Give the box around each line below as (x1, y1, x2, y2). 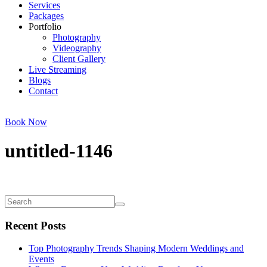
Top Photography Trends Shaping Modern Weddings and (29, 243, 244, 254)
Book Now (5, 117, 47, 127)
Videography (52, 43, 101, 53)
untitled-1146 (5, 140, 113, 162)
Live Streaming (29, 64, 86, 74)
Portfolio (29, 21, 61, 32)
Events (29, 254, 54, 265)
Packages (29, 11, 64, 21)
